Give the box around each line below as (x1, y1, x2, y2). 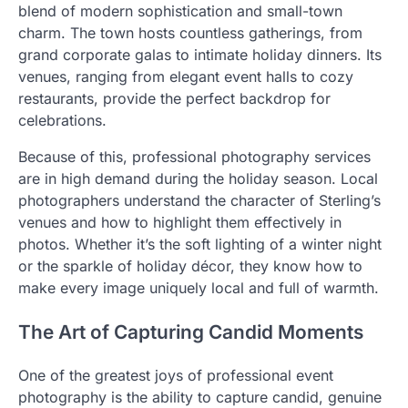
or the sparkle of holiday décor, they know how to (18, 256, 362, 275)
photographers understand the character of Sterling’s (18, 190, 381, 209)
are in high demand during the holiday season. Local (18, 168, 378, 188)
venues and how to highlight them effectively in (18, 212, 342, 231)
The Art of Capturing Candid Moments (18, 320, 363, 343)
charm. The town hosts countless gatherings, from (18, 23, 362, 42)
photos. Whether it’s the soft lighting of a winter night (18, 234, 382, 253)
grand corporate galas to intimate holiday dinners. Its (18, 45, 382, 64)
